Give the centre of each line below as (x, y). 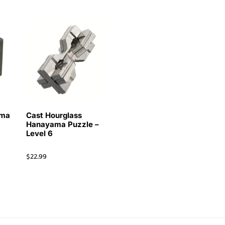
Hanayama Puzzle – (62, 125)
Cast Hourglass (54, 116)
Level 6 (39, 134)
